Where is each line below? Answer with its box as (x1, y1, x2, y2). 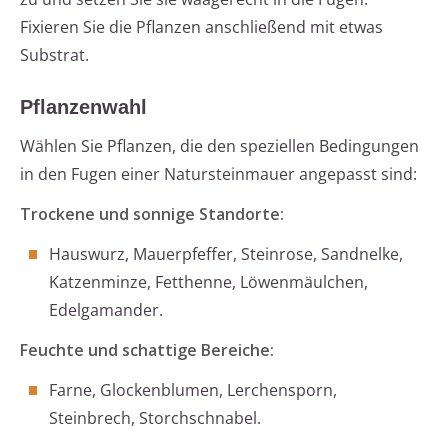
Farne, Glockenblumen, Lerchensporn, (49, 379, 337, 402)
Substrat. (20, 44, 89, 67)
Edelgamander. (49, 299, 163, 322)
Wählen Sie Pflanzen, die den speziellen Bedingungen (20, 135, 419, 158)
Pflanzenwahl (20, 96, 147, 119)
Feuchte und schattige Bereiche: (20, 339, 274, 362)
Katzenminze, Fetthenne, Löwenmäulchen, (49, 271, 368, 294)
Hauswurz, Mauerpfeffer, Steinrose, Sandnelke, (49, 243, 403, 266)
